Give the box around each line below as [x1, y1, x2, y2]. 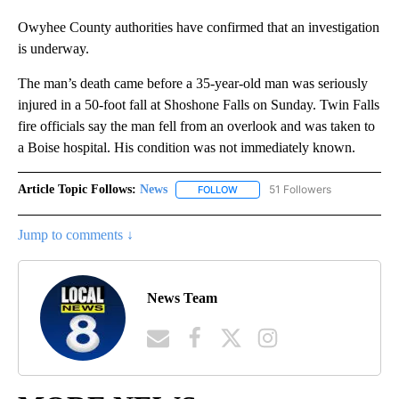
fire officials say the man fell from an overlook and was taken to [18, 118, 375, 134]
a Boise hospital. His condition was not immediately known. [18, 139, 355, 155]
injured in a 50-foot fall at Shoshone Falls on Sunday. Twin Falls [18, 96, 379, 112]
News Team [147, 289, 217, 305]
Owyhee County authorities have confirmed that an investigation [18, 19, 379, 35]
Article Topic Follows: [18, 182, 136, 196]
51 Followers [269, 182, 331, 196]
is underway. [18, 40, 89, 56]
